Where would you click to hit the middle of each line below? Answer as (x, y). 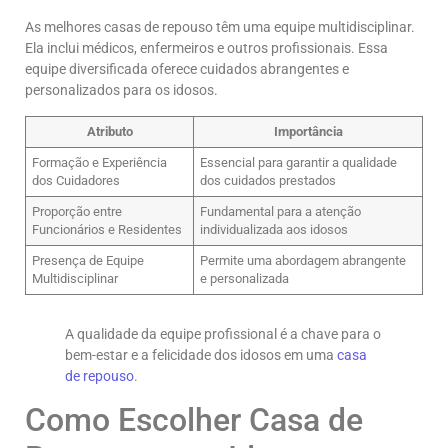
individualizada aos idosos (274, 229)
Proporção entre (77, 211)
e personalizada (245, 278)
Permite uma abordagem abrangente (303, 260)
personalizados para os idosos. (121, 90)
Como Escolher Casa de (194, 420)
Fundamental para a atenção (281, 211)
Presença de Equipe (88, 260)
